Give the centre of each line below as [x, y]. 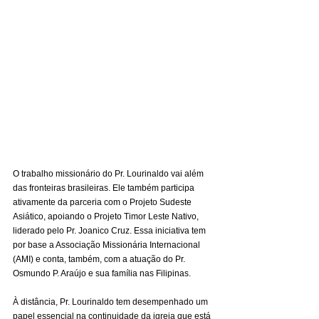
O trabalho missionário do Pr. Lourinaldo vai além [109, 174]
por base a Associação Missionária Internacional [108, 245]
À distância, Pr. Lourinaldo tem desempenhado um [111, 302]
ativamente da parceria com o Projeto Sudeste [103, 203]
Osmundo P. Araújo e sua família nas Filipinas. [102, 274]
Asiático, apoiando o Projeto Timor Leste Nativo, [107, 217]
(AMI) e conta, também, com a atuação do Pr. [100, 260]
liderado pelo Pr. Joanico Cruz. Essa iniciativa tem [110, 231]
